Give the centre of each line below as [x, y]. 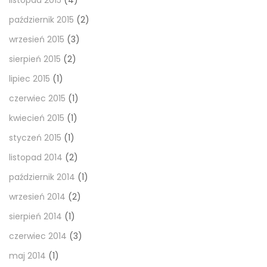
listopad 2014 [36, 158]
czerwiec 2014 [38, 236]
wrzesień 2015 [37, 40]
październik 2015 [41, 20]
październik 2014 [42, 177]
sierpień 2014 [35, 217]
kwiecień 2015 [37, 118]
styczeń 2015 [35, 138]
